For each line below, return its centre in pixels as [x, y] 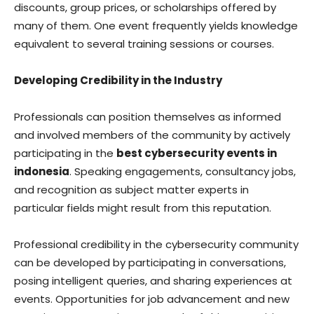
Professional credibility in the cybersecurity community [156, 244]
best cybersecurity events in [197, 153]
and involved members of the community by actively [152, 135]
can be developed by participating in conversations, [150, 262]
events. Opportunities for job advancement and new [152, 299]
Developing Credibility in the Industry [118, 80]
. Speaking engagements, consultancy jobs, [183, 171]
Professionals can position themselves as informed [148, 117]
